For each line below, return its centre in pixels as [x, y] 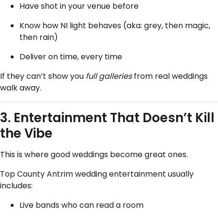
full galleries [109, 76]
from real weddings [170, 76]
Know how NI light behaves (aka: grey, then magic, [115, 25]
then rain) [39, 37]
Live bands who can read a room [82, 205]
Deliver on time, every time [71, 56]
